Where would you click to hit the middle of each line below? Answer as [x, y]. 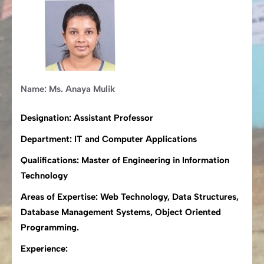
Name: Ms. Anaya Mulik [68, 89]
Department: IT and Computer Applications [109, 139]
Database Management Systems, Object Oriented [121, 212]
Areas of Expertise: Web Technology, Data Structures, [130, 197]
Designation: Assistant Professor [87, 118]
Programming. [50, 227]
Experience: [44, 248]
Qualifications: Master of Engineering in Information [125, 160]
